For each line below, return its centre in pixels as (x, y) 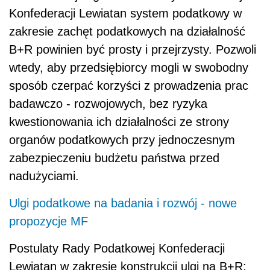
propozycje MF (49, 221)
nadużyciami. (44, 176)
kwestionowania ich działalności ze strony (119, 121)
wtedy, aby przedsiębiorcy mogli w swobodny (129, 67)
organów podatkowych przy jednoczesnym (122, 140)
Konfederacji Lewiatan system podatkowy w (125, 13)
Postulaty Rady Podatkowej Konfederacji (117, 248)
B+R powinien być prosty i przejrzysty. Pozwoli (133, 49)
